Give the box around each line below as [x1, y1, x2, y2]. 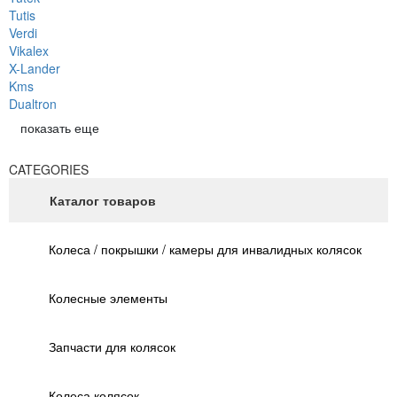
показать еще [20, 119, 99, 137]
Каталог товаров [50, 191, 156, 210]
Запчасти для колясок [49, 338, 175, 356]
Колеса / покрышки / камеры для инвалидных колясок [49, 240, 362, 259]
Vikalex [9, 42, 49, 60]
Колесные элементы [49, 289, 167, 307]
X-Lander [9, 59, 60, 78]
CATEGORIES [9, 160, 89, 179]
